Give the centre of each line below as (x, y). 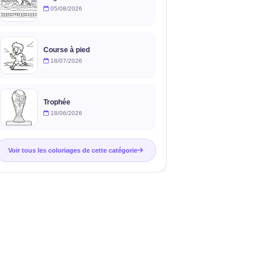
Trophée (57, 102)
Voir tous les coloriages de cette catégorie (73, 151)
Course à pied (67, 50)
